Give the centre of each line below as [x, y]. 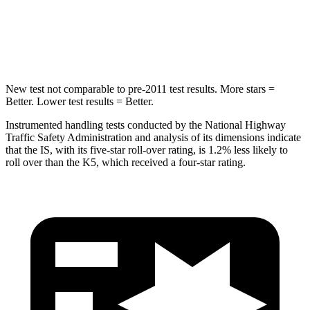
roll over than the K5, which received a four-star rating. [126, 162]
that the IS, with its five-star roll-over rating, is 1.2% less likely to [147, 149]
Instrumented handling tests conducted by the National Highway [146, 125]
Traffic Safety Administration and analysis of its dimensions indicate [153, 137]
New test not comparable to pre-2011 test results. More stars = [140, 89]
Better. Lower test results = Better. [80, 101]
